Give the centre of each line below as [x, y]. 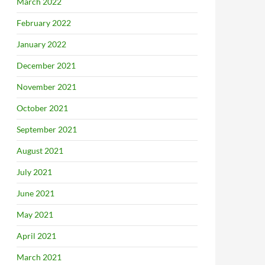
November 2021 [46, 87]
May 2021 [35, 214]
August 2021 [40, 151]
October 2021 [42, 108]
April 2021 [36, 236]
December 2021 [46, 65]
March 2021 [39, 257]
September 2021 [47, 129]
